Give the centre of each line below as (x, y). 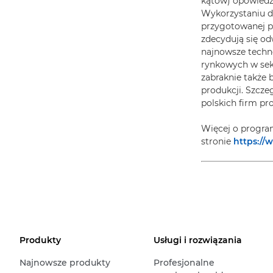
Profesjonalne (184, 263)
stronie (217, 141)
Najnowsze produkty (65, 263)
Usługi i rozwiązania (197, 240)
